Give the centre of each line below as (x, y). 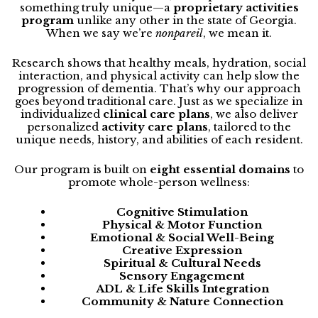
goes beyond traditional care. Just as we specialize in (159, 101)
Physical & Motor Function (182, 224)
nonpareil (179, 33)
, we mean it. (237, 33)
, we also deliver (254, 114)
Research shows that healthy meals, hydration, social (159, 62)
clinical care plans (156, 114)
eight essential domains (220, 169)
